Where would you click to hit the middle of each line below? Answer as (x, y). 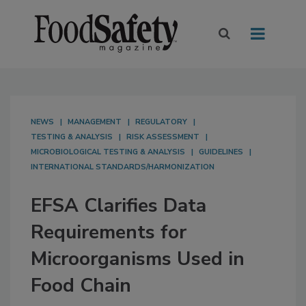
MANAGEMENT (95, 122)
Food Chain (81, 286)
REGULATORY (161, 122)
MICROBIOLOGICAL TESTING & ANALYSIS (108, 152)
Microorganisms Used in (138, 259)
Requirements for (109, 233)
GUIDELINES (221, 152)
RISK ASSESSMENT (163, 137)
